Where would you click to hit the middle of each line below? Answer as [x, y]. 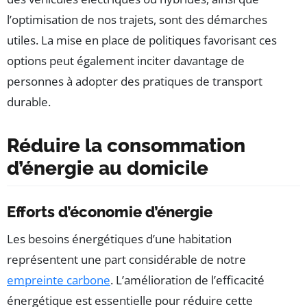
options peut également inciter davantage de [126, 61]
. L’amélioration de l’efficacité [187, 280]
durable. [29, 102]
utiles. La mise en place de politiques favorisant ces [142, 40]
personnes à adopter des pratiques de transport [135, 82]
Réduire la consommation [126, 146]
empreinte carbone [59, 280]
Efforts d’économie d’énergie [110, 212]
